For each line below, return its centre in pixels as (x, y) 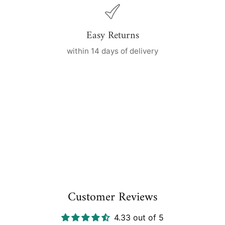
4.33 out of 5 (139, 218)
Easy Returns (113, 36)
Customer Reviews (113, 198)
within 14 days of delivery (113, 51)
